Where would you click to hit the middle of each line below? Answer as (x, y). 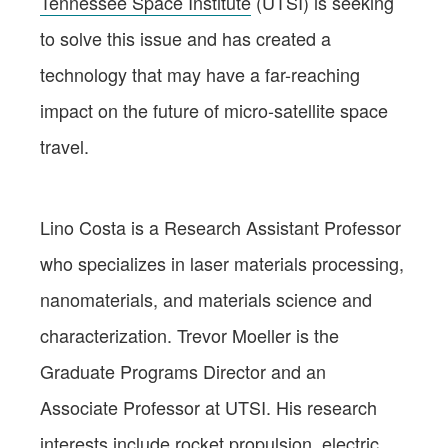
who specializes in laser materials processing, (222, 262)
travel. (64, 145)
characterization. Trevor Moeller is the (189, 334)
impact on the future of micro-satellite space (214, 109)
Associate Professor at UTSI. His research (208, 406)
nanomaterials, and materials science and (206, 298)
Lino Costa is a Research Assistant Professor (220, 226)
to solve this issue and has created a (185, 37)
